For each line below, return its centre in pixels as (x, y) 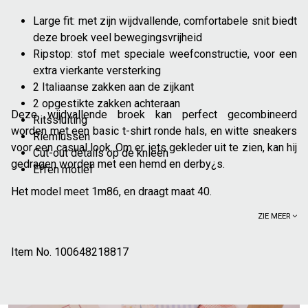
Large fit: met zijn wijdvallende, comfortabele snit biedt (165, 21)
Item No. (31, 252)
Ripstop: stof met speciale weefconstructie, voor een (165, 54)
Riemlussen (62, 136)
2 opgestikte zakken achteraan (107, 103)
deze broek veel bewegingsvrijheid (118, 37)
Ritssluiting (60, 120)
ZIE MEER (275, 216)
